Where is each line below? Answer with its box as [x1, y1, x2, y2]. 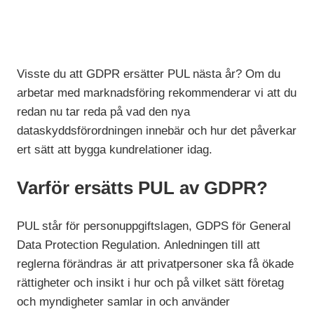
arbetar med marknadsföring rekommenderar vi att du [17, 86, 297, 100]
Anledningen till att [164, 238, 261, 252]
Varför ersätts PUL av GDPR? [17, 178, 268, 198]
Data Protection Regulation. [17, 238, 161, 252]
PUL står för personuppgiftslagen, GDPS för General [17, 219, 292, 233]
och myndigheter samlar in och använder [17, 295, 231, 309]
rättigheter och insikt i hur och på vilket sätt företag [17, 276, 285, 290]
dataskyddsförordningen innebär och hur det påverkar [17, 124, 297, 138]
